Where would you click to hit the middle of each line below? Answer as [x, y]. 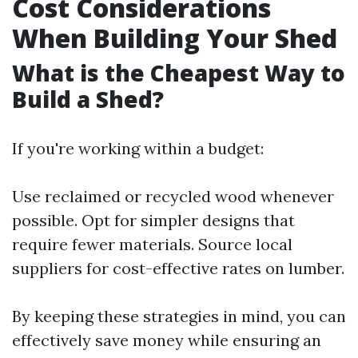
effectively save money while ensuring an [167, 340]
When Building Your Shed [175, 38]
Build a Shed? [88, 99]
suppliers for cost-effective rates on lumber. [178, 268]
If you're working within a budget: [138, 148]
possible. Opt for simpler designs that [153, 220]
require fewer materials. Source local [152, 244]
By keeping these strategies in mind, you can [179, 316]
